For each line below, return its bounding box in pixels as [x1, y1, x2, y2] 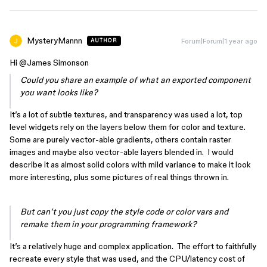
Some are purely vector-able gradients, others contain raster [10, 135, 231, 144]
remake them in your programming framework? [20, 219, 197, 229]
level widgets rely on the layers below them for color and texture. [10, 122, 247, 132]
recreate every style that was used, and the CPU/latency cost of [10, 254, 245, 263]
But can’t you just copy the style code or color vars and [20, 207, 228, 216]
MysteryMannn [27, 36, 82, 45]
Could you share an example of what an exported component [20, 75, 251, 85]
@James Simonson [19, 58, 89, 67]
